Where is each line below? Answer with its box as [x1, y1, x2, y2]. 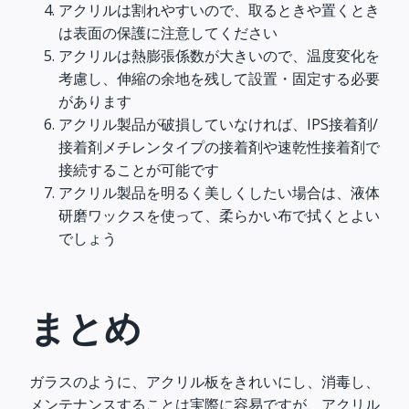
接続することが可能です [58, 160, 219, 180]
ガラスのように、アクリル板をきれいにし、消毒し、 [29, 372, 380, 392]
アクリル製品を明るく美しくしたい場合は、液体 [58, 183, 380, 203]
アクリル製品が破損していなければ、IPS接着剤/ [58, 114, 378, 134]
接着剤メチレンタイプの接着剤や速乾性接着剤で [58, 137, 380, 157]
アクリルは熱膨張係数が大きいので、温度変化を [58, 46, 380, 66]
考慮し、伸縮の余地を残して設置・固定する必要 [58, 68, 380, 89]
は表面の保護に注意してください [58, 23, 278, 43]
